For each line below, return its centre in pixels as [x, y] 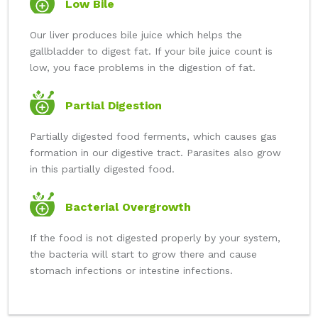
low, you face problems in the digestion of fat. [143, 68]
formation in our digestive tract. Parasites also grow [155, 153]
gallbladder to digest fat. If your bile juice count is [151, 51]
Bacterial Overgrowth [128, 207]
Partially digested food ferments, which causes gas [153, 137]
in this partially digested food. [102, 169]
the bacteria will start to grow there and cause [143, 254]
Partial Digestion [114, 106]
